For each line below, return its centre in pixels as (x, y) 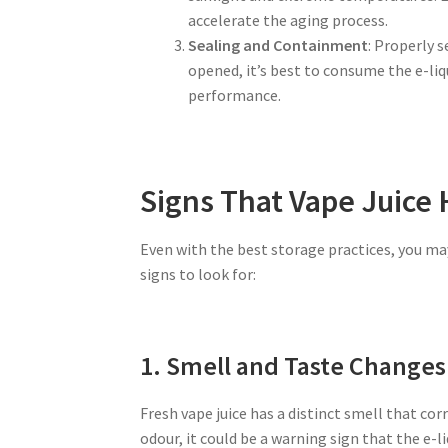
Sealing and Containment (278, 45)
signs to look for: (198, 273)
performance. (235, 95)
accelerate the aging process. (288, 20)
